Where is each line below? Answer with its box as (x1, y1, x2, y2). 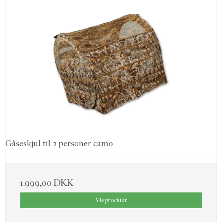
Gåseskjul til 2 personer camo (5, 138, 113, 148)
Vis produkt (95, 196, 127, 204)
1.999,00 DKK (20, 177, 73, 188)
